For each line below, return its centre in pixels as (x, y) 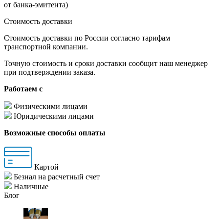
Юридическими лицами (54, 116)
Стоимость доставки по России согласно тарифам (87, 38)
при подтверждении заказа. (50, 72)
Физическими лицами (51, 107)
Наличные (31, 187)
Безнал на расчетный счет (57, 177)
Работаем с (23, 89)
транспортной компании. (46, 47)
